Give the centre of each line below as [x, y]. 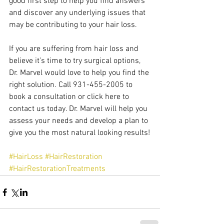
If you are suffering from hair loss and [75, 49]
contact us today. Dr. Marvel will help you [79, 109]
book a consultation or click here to [70, 97]
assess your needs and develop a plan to [79, 121]
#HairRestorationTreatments [57, 169]
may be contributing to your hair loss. [73, 25]
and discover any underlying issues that [78, 13]
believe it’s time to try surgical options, [76, 61]
